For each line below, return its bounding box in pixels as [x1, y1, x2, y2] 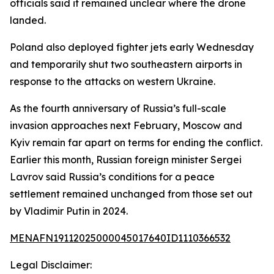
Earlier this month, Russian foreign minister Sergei [10, 154, 242, 166]
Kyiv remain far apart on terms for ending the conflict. [10, 136, 262, 149]
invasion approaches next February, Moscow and [10, 119, 242, 131]
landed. [10, 14, 46, 26]
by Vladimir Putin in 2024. [10, 205, 128, 217]
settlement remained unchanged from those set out [10, 188, 253, 200]
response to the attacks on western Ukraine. [10, 75, 215, 87]
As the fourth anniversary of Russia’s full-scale [10, 102, 226, 114]
